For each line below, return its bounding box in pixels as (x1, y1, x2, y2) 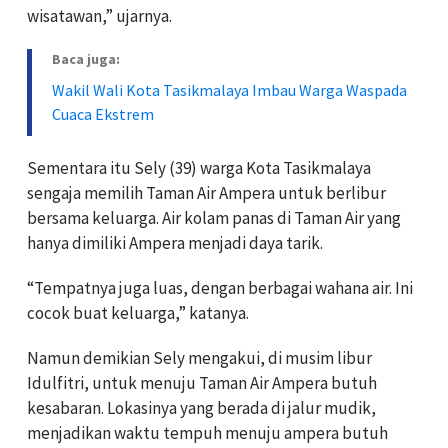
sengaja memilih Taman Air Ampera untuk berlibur (27, 181, 386, 204)
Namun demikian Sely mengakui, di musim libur (27, 346, 372, 369)
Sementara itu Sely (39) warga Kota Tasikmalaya (27, 156, 371, 179)
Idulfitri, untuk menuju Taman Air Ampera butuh (27, 371, 377, 394)
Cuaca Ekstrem (52, 103, 154, 124)
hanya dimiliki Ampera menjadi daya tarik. (27, 231, 323, 254)
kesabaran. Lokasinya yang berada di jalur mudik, (27, 396, 376, 419)
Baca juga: (52, 49, 120, 68)
